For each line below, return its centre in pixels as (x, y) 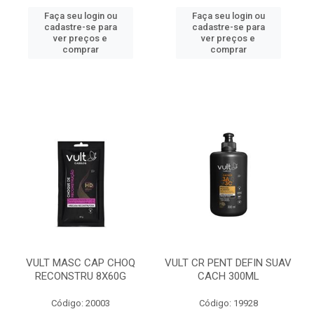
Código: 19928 (228, 303)
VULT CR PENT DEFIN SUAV (228, 263)
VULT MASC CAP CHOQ (80, 263)
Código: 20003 (80, 303)
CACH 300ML (228, 276)
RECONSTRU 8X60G (80, 276)
